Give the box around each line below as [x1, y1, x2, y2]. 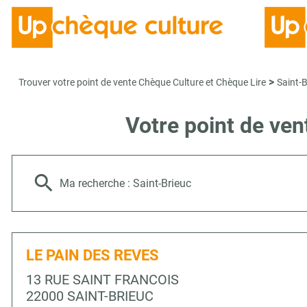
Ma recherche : [60, 177, 133, 190]
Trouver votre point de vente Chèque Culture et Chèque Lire [19, 77, 266, 88]
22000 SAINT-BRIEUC [26, 288, 153, 304]
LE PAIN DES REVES [26, 247, 159, 264]
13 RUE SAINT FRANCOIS [26, 271, 179, 288]
